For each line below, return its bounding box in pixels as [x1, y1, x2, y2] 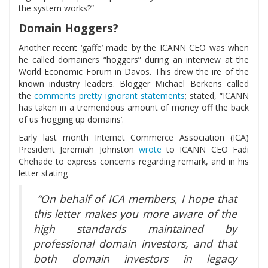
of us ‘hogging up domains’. [19, 114, 124, 126]
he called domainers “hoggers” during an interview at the [19, 54, 249, 66]
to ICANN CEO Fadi [161, 144, 249, 156]
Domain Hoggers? [19, 20, 118, 36]
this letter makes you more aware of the [33, 206, 237, 221]
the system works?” [19, 2, 94, 14]
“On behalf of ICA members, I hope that [33, 191, 237, 206]
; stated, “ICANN [184, 90, 249, 102]
